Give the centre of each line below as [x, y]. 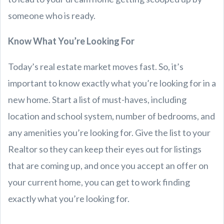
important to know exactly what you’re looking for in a [112, 83]
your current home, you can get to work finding [99, 182]
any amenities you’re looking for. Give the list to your [109, 132]
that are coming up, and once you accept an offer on [108, 165]
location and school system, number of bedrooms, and [111, 116]
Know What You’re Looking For [71, 41]
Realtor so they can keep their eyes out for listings [105, 149]
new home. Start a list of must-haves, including [97, 99]
